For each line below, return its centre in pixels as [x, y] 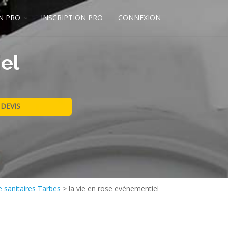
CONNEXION [139, 18]
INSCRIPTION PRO [72, 18]
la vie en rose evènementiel [114, 189]
